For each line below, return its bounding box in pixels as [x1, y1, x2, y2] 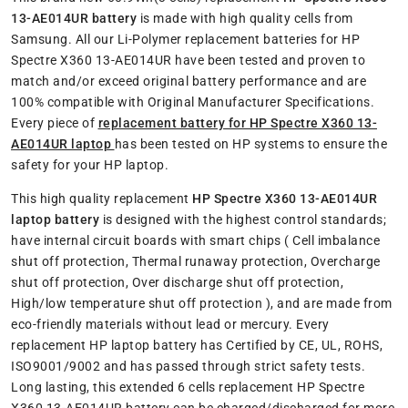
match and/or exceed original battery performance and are [11, 74, 366, 89]
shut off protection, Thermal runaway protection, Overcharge [11, 254, 381, 270]
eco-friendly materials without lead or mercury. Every [11, 317, 330, 332]
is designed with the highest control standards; [99, 212, 386, 228]
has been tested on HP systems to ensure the [114, 137, 387, 152]
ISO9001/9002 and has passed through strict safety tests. [11, 359, 365, 374]
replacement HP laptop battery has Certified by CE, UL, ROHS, [11, 338, 382, 353]
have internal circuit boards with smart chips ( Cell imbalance [11, 233, 380, 249]
